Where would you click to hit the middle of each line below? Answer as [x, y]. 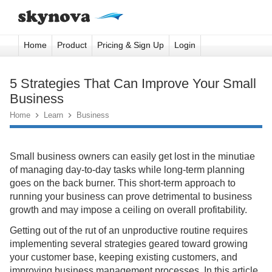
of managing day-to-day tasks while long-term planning [127, 170]
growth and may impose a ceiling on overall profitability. [128, 210]
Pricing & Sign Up [131, 45]
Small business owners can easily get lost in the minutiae [132, 156]
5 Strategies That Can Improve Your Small [133, 83]
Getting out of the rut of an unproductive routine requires [129, 230]
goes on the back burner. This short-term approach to [123, 183]
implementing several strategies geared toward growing [129, 244]
